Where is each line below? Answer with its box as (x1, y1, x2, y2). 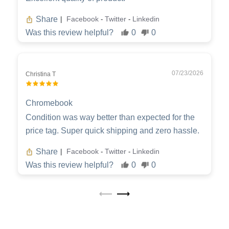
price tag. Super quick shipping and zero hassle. (26, 126, 199, 135)
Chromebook (26, 98, 73, 107)
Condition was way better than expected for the (26, 112, 195, 122)
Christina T (26, 70, 56, 78)
